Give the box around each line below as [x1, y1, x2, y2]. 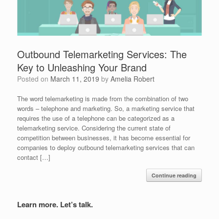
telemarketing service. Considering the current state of [17, 123, 171, 132]
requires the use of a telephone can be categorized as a [17, 113, 175, 123]
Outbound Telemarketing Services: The [17, 46, 187, 61]
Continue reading [152, 171, 197, 179]
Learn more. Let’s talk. [17, 198, 93, 210]
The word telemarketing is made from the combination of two [17, 93, 188, 103]
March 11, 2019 [50, 73, 99, 84]
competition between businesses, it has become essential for [17, 132, 190, 142]
